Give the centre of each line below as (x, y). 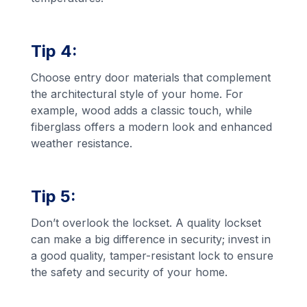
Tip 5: (54, 197)
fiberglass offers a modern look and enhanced (152, 127)
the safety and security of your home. (130, 272)
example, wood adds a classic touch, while (142, 111)
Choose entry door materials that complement (151, 78)
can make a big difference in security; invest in (151, 240)
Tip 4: (54, 51)
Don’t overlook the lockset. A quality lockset (146, 223)
